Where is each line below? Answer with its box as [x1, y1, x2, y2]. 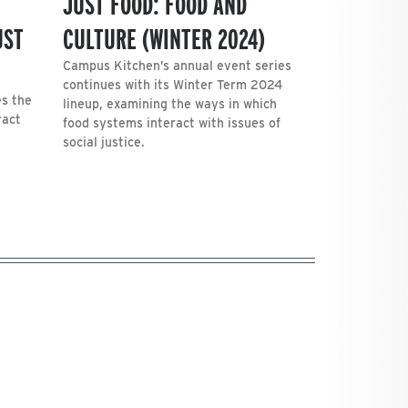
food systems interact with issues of [63, 115, 280, 130]
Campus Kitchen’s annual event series [63, 57, 291, 73]
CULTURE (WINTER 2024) [63, 20, 265, 56]
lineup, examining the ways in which [63, 96, 277, 111]
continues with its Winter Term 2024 [63, 76, 282, 92]
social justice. [63, 134, 145, 149]
